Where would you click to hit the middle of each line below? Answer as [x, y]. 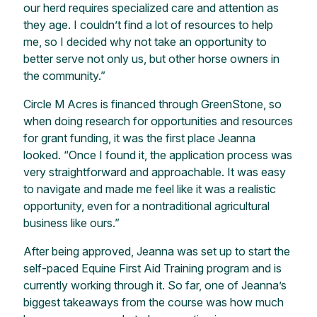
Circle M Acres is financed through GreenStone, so [152, 104]
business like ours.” [73, 223]
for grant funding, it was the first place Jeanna [139, 138]
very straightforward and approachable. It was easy [154, 172]
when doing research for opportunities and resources [158, 121]
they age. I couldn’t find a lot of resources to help [148, 25]
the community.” [67, 76]
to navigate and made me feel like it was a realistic [149, 189]
